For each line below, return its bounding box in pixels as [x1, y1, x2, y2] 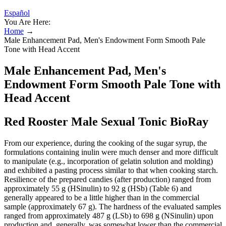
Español [4, 9, 30, 17]
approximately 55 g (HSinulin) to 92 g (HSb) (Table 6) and [4, 184, 192, 193]
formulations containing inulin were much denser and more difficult [4, 147, 218, 156]
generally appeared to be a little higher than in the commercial [4, 193, 199, 202]
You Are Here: [4, 18, 50, 26]
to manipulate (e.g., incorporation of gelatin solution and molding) [4, 156, 213, 165]
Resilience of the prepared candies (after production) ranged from [4, 175, 211, 184]
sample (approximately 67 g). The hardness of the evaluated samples [4, 202, 221, 211]
